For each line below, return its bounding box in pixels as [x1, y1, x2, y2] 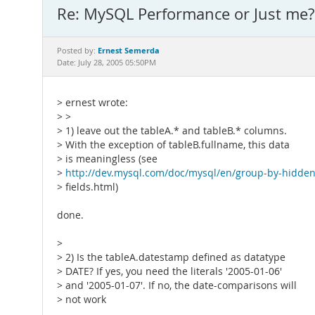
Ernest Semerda [98, 45, 160, 56]
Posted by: [57, 46, 98, 56]
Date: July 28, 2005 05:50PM [57, 58, 156, 67]
